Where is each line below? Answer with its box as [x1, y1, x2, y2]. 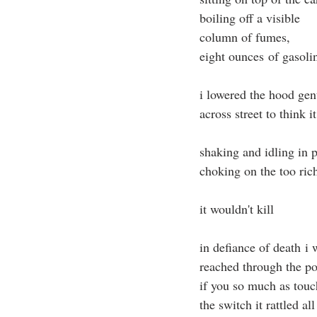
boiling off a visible [200, 9, 300, 26]
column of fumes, [200, 28, 290, 45]
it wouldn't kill [200, 200, 274, 217]
